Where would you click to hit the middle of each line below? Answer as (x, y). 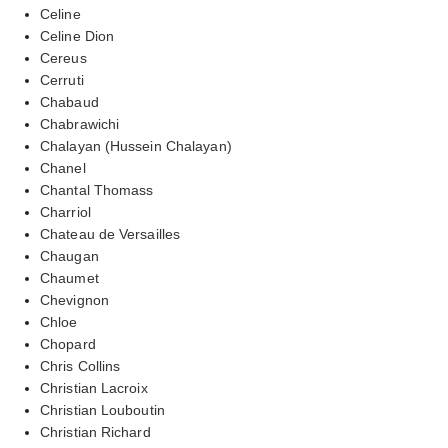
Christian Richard (95, 431)
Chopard (68, 343)
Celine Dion (77, 35)
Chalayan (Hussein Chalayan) (136, 145)
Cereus (63, 57)
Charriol (65, 211)
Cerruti (62, 79)
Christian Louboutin (102, 409)
